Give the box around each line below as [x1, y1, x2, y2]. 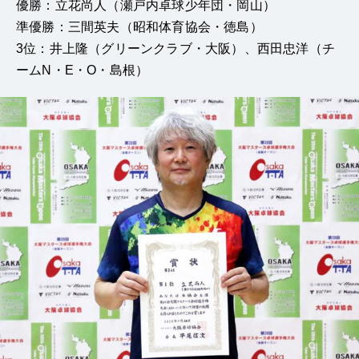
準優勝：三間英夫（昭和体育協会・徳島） [16, 20, 263, 34]
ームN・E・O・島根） [16, 63, 149, 78]
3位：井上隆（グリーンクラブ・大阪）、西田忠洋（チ [16, 42, 335, 56]
